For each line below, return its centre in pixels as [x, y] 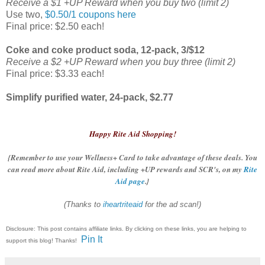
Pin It [92, 240]
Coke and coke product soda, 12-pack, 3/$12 [105, 50]
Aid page [130, 181]
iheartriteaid [123, 205]
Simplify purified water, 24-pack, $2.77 [90, 98]
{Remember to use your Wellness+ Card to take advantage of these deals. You [132, 158]
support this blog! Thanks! [42, 241]
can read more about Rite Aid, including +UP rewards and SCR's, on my [126, 169]
